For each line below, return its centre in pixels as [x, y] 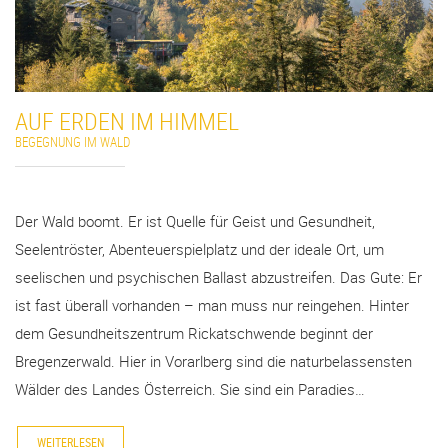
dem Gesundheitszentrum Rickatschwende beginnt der [194, 333]
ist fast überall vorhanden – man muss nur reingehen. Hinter [212, 305]
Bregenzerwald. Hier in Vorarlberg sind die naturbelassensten [213, 361]
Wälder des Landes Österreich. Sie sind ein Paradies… [190, 389]
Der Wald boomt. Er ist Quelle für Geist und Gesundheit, [195, 221]
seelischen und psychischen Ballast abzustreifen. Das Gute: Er [218, 277]
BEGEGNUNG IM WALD [72, 142]
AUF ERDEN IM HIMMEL [127, 121]
